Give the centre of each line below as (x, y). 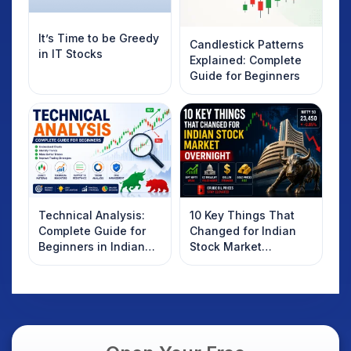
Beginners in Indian (92, 247)
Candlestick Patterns (247, 44)
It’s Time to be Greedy (99, 38)
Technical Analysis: (92, 215)
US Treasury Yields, (243, 278)
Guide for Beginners (245, 75)
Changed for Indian (243, 231)
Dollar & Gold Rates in (250, 294)
